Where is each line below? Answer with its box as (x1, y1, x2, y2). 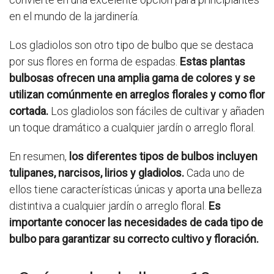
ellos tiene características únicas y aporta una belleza (9, 183, 262, 196)
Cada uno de (184, 166, 245, 180)
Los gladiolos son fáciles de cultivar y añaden (48, 105, 264, 118)
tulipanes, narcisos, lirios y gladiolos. (9, 166, 184, 180)
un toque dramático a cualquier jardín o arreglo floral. (9, 121, 255, 135)
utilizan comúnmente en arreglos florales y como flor (9, 88, 265, 102)
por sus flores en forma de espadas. (9, 55, 180, 68)
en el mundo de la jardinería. (9, 10, 139, 23)
